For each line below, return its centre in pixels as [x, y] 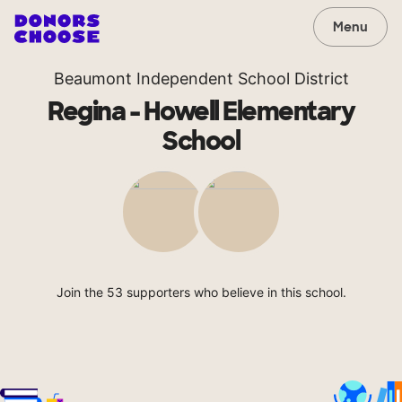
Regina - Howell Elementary [201, 112]
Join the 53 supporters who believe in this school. [201, 292]
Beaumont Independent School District [201, 79]
